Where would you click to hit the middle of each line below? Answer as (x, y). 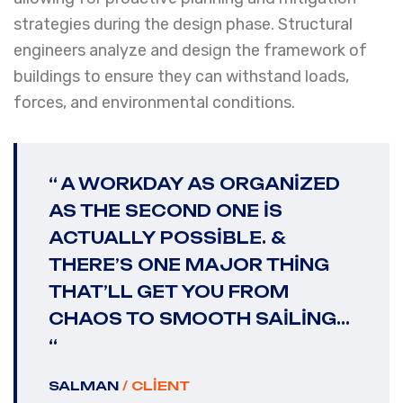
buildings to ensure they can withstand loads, (181, 76)
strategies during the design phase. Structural (183, 24)
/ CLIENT (156, 385)
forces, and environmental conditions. (154, 103)
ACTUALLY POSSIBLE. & (167, 237)
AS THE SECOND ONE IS (166, 210)
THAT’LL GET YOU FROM (169, 291)
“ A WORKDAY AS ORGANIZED (194, 184)
